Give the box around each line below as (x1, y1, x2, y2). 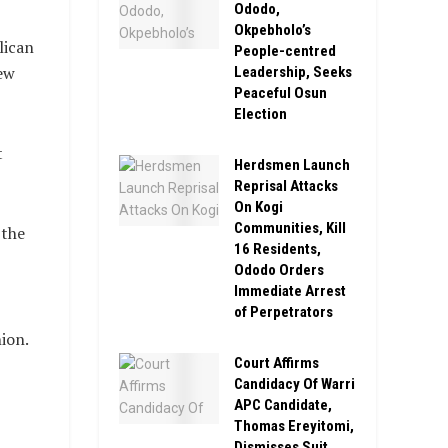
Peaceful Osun (233, 83, 327, 102)
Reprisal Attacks (233, 176, 338, 195)
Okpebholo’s (233, 20, 311, 39)
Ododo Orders (233, 260, 324, 279)
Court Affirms (233, 353, 319, 372)
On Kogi (233, 197, 283, 216)
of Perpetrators (233, 302, 333, 321)
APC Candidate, (233, 395, 332, 414)
